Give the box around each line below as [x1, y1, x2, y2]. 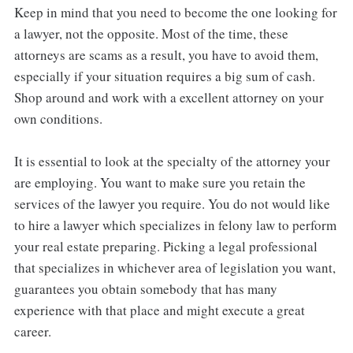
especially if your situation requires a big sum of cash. [13, 66, 315, 85]
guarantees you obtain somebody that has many [13, 279, 277, 298]
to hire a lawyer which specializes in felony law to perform [13, 215, 336, 234]
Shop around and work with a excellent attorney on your [13, 87, 324, 106]
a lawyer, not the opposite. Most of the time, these [13, 24, 288, 43]
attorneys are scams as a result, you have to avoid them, [13, 45, 318, 64]
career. [13, 321, 51, 340]
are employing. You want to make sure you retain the [13, 173, 306, 191]
